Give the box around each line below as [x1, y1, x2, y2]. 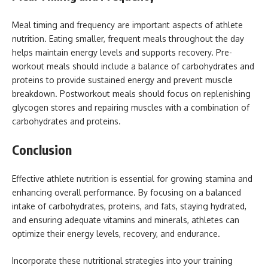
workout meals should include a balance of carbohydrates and [12, 60, 254, 71]
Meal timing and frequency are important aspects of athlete [12, 19, 243, 30]
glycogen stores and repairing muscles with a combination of [12, 102, 249, 112]
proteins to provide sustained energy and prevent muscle [12, 74, 233, 85]
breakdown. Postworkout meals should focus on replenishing [12, 88, 251, 99]
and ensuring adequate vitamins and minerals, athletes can [12, 214, 239, 225]
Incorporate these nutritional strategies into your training [12, 255, 233, 266]
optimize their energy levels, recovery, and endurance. [12, 228, 220, 239]
